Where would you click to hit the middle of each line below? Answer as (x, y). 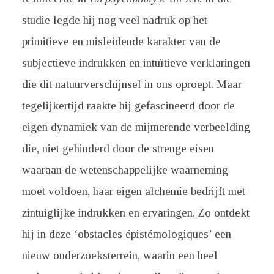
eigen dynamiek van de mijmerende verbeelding (136, 127)
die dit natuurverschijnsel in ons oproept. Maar (131, 84)
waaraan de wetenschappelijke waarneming (125, 170)
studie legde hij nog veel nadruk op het (114, 20)
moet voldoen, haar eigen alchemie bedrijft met (133, 191)
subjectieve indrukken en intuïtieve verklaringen (136, 63)
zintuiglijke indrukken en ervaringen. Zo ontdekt (135, 213)
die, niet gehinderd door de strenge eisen (118, 148)
